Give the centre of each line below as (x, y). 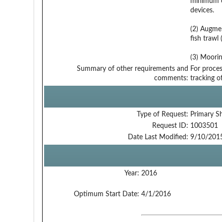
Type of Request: (162, 114)
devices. (202, 10)
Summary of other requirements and (132, 69)
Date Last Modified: (158, 137)
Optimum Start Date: (106, 194)
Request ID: (170, 126)
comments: (171, 78)
